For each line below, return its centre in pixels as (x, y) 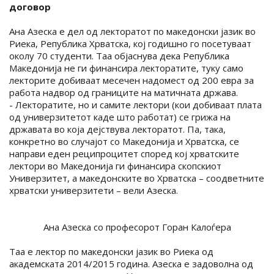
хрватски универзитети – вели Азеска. (94, 190)
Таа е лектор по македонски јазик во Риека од (111, 251)
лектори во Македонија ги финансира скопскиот (115, 166)
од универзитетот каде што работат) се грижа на (120, 117)
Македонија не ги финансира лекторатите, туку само (126, 68)
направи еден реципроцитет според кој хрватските (124, 154)
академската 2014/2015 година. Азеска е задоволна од (131, 264)
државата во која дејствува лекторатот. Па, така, (117, 129)
